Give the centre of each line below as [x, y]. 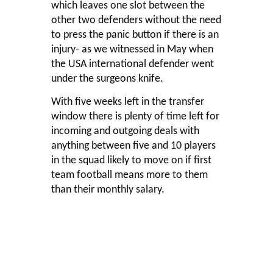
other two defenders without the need [136, 20]
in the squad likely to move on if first [131, 160]
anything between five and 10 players [133, 146]
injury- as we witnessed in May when [132, 49]
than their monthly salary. [108, 190]
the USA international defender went [133, 64]
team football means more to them [129, 175]
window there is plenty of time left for [135, 116]
